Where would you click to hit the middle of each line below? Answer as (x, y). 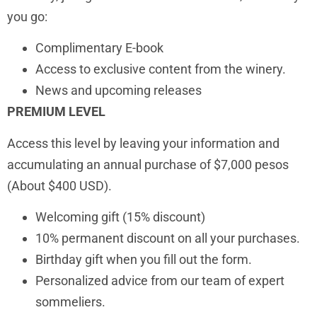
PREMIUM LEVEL (58, 112)
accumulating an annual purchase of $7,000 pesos (148, 164)
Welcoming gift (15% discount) (120, 217)
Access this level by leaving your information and (143, 143)
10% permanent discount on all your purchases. (168, 238)
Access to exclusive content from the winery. (161, 69)
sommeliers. (70, 302)
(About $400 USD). (59, 185)
